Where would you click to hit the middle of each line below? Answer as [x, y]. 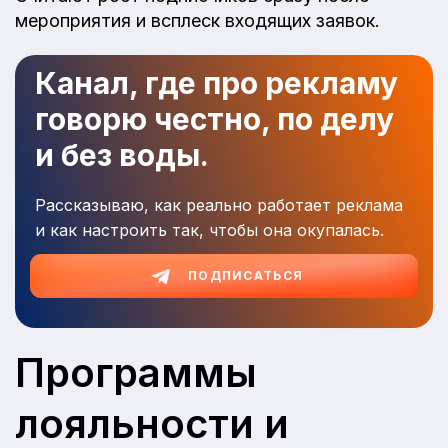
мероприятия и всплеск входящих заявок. [197, 21]
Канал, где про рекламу [216, 83]
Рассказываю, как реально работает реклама [219, 205]
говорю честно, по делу [214, 119]
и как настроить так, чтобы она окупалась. [209, 230]
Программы [136, 372]
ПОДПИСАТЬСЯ [245, 275]
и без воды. [122, 155]
